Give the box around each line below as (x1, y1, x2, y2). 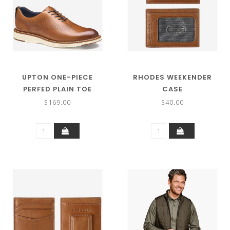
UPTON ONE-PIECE (22, 72, 93, 82)
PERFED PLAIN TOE (23, 84, 92, 94)
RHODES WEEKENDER (133, 72, 212, 82)
